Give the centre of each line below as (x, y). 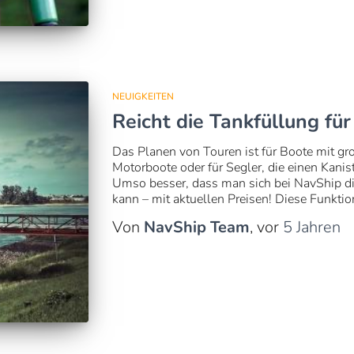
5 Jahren (311, 227)
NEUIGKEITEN (143, 96)
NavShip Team (196, 227)
